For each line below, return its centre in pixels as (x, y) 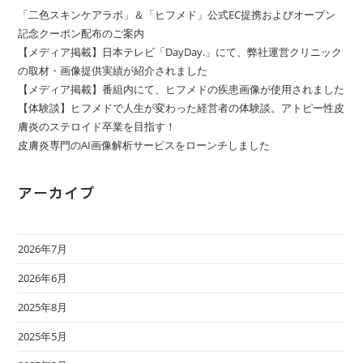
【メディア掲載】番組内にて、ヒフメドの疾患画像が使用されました (181, 90)
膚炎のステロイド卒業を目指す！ (97, 127)
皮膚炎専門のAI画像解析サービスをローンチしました (144, 145)
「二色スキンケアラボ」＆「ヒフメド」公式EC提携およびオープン (177, 15)
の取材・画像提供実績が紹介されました (113, 71)
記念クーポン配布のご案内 (81, 34)
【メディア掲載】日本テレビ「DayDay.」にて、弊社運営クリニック (180, 52)
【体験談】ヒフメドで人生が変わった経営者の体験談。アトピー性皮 (181, 108)
